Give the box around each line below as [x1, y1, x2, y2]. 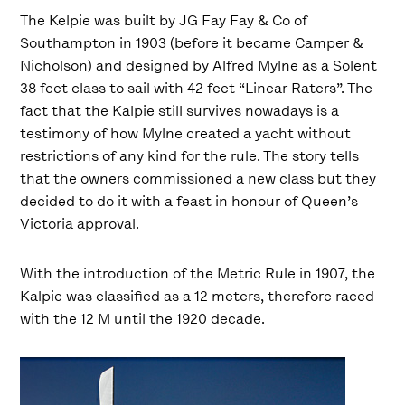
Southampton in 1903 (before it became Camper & [20, 33, 364, 52]
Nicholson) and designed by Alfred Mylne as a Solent [20, 56, 378, 75]
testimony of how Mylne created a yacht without [20, 124, 352, 143]
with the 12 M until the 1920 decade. [20, 309, 266, 328]
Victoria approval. [20, 214, 140, 233]
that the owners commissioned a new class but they [20, 169, 377, 188]
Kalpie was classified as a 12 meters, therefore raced [20, 287, 375, 306]
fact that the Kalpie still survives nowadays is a [20, 101, 340, 120]
